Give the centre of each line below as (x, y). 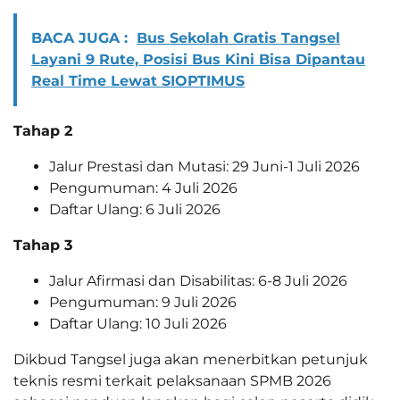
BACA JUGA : (79, 38)
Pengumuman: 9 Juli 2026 (143, 303)
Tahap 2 (43, 131)
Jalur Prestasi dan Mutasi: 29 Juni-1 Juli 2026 (204, 167)
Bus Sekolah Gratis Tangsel (238, 38)
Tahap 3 (43, 246)
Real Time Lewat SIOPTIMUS (138, 81)
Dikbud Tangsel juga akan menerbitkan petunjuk (191, 360)
